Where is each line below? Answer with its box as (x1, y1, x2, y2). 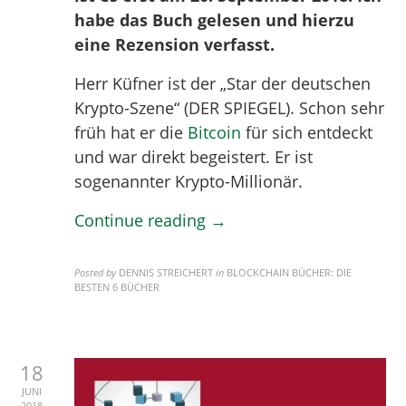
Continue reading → (74, 209, 227, 232)
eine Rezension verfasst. (74, 34, 275, 56)
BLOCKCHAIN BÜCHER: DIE (227, 266, 353, 280)
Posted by (74, 266, 117, 280)
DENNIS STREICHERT (119, 266, 214, 280)
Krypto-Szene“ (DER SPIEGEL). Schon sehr (74, 97, 385, 120)
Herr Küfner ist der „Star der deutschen (74, 72, 372, 95)
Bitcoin (188, 121, 242, 144)
